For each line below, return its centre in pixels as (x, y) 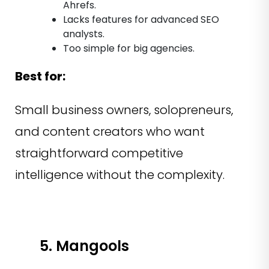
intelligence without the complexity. (120, 174)
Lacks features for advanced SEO (141, 19)
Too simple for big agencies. (129, 48)
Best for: (40, 76)
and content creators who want (110, 131)
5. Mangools (84, 246)
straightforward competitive (99, 153)
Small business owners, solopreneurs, (124, 110)
